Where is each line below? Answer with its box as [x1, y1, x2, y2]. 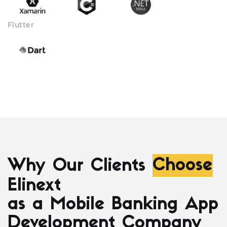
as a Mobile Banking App [8, 196, 218, 214]
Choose [153, 157, 212, 175]
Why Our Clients [8, 157, 153, 175]
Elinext [8, 177, 61, 195]
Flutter [8, 20, 34, 29]
